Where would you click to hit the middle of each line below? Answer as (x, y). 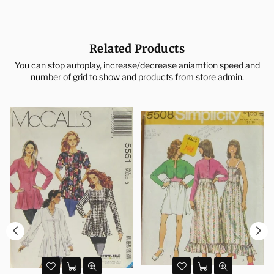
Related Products (137, 49)
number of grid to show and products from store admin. (137, 77)
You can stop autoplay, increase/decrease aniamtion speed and (137, 65)
